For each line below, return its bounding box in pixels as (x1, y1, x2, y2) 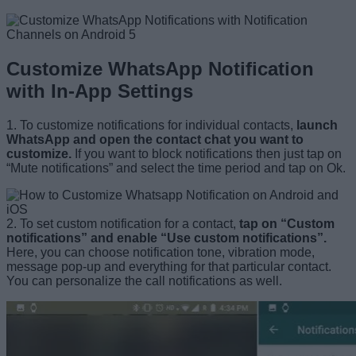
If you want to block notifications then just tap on (72, 147, 342, 161)
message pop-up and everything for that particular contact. (6, 260, 331, 274)
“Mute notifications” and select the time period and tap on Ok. (6, 161, 346, 176)
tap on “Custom (236, 217, 335, 231)
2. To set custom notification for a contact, (6, 217, 236, 231)
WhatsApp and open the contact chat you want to (6, 133, 304, 147)
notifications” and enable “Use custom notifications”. (6, 231, 327, 246)
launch (296, 118, 338, 133)
